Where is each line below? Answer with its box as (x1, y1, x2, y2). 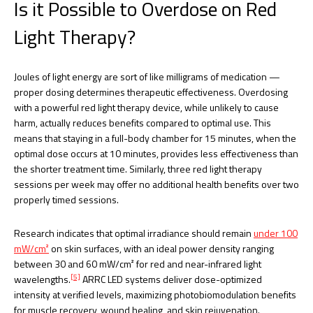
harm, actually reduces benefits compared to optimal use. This (14, 115, 271, 130)
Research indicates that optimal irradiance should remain (14, 225, 254, 240)
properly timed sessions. (14, 191, 119, 207)
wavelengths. (14, 271, 71, 286)
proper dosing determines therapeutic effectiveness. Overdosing (14, 84, 288, 99)
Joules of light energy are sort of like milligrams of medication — (14, 68, 280, 84)
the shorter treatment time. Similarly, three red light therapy (14, 161, 262, 176)
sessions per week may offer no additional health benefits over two (14, 176, 299, 191)
